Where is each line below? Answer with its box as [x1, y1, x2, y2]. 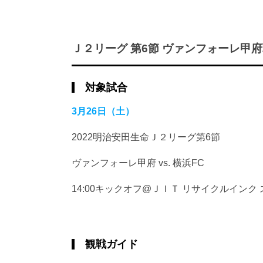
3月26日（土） [72, 106, 134, 116]
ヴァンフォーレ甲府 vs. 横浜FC [72, 157, 204, 168]
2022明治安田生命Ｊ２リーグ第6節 [72, 131, 220, 142]
